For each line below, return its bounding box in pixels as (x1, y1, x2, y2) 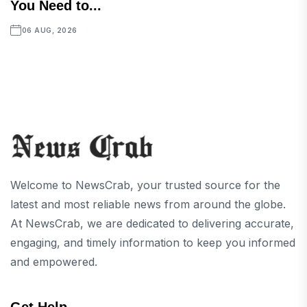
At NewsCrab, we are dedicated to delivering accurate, (10, 217, 294, 231)
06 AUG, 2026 (21, 26, 77, 35)
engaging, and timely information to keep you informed (10, 236, 295, 250)
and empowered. (10, 255, 97, 269)
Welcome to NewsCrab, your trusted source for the (10, 178, 280, 193)
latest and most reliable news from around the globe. (10, 197, 286, 212)
